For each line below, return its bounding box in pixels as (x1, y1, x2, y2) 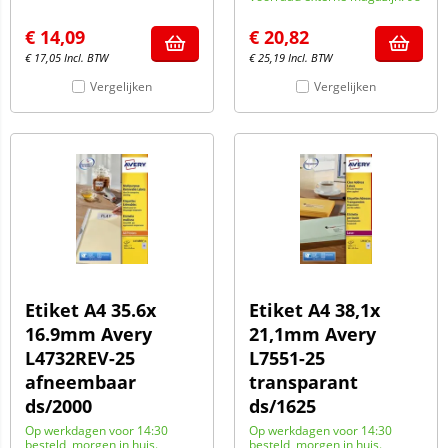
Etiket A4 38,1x (249, 298, 380, 322)
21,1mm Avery (249, 322, 376, 346)
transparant (249, 370, 358, 394)
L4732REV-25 (25, 346, 135, 370)
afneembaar (25, 370, 136, 394)
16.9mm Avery (25, 322, 152, 346)
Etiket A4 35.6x (25, 298, 156, 322)
